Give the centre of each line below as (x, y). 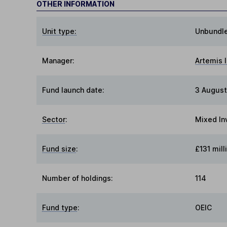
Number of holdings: (78, 178)
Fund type (60, 207)
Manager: (59, 60)
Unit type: (60, 31)
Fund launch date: (73, 90)
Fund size (59, 148)
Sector (54, 119)
